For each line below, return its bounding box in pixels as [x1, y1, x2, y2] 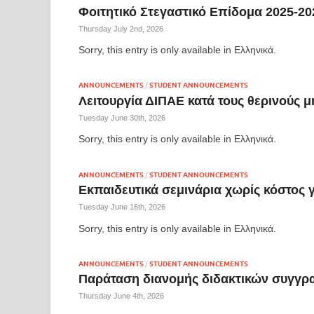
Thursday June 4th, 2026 [78, 292, 164, 301]
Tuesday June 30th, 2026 [78, 114, 165, 122]
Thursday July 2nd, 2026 [78, 24, 163, 33]
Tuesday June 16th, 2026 [78, 203, 165, 212]
